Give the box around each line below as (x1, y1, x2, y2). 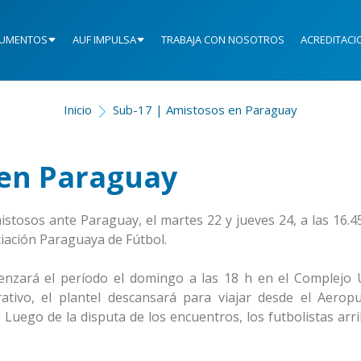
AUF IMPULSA (73, 32, 136, 48)
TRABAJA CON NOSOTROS (161, 32, 284, 48)
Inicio (64, 102, 92, 118)
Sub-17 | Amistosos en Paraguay (113, 102, 297, 118)
